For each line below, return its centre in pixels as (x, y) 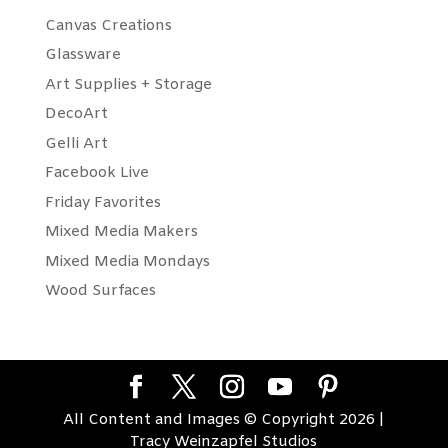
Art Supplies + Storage (128, 84)
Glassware (82, 55)
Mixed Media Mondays (127, 261)
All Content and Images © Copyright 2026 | (224, 420)
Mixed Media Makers (121, 232)
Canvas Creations (108, 25)
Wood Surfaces (100, 291)
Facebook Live (96, 173)
